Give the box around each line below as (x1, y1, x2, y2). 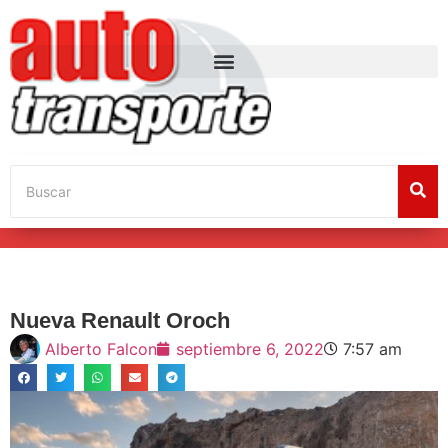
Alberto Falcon (45, 338, 157, 359)
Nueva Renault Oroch (10, 307, 230, 333)
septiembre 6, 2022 (176, 338, 324, 359)
